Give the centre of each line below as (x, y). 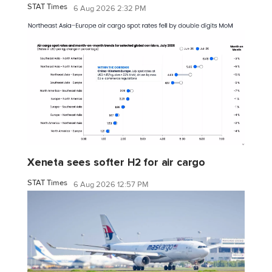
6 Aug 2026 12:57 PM (111, 184)
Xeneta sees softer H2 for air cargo (117, 163)
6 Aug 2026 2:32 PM (110, 8)
